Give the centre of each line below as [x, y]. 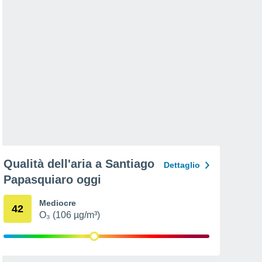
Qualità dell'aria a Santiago [79, 164]
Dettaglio [182, 165]
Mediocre [58, 203]
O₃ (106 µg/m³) [70, 215]
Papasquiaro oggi [52, 180]
